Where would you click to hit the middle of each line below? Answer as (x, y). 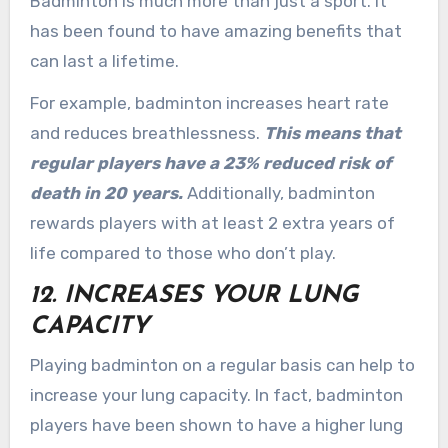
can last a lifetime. (104, 60)
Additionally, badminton (280, 193)
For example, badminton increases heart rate (209, 103)
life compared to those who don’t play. (182, 253)
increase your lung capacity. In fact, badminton (216, 394)
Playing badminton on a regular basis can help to (222, 364)
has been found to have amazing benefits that (215, 30)
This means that (332, 133)
